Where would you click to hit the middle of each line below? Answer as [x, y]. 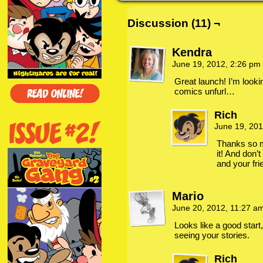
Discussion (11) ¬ [174, 23]
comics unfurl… [205, 91]
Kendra [192, 52]
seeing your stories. [212, 235]
